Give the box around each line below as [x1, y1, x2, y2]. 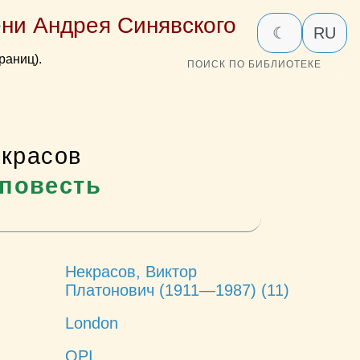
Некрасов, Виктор [64, 262, 197, 280]
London [64, 313, 118, 332]
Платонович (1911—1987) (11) [64, 280, 289, 299]
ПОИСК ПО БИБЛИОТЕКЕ [187, 59, 322, 71]
